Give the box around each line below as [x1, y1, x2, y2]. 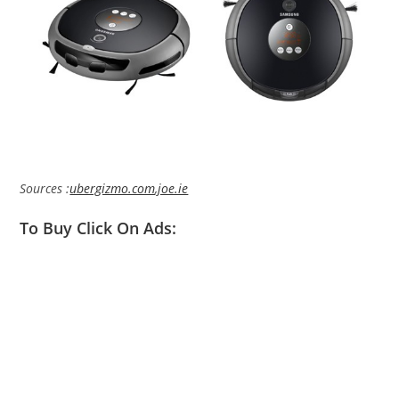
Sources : [20, 180, 70, 198]
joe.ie [158, 180, 189, 198]
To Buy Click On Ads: [20, 217, 177, 240]
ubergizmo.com [69, 180, 156, 198]
